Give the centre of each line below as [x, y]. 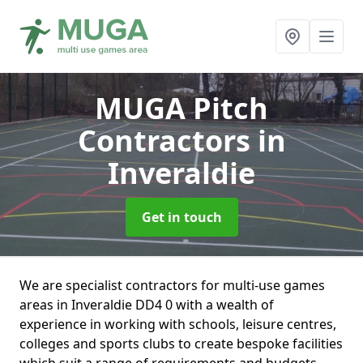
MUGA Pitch [181, 108]
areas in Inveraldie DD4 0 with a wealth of [147, 305]
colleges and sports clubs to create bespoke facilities [181, 344]
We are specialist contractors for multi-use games [172, 285]
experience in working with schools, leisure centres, [178, 324]
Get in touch [181, 217]
